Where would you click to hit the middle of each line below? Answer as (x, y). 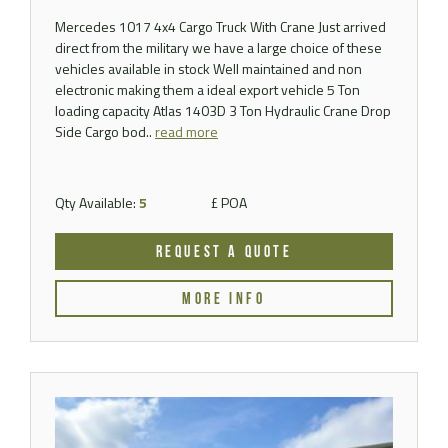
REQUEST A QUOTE (224, 252)
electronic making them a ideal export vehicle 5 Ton (207, 89)
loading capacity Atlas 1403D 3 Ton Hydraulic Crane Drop (223, 110)
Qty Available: (97, 202)
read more (186, 131)
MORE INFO (224, 299)
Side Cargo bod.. (105, 131)
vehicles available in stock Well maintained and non (208, 68)
